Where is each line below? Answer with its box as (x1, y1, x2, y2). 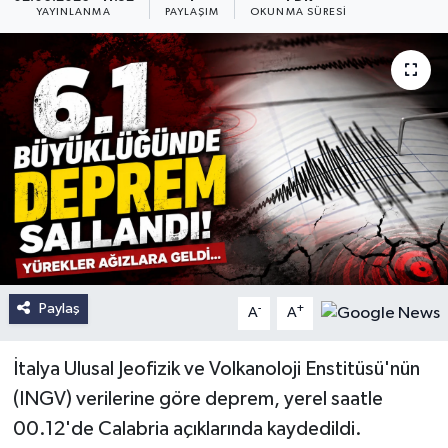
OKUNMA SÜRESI (250, 7, 348, 18)
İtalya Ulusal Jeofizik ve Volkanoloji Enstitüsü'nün (12, 359, 420, 380)
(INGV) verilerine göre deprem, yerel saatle (12, 389, 383, 410)
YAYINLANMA (35, 7, 111, 18)
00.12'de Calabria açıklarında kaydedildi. (12, 419, 362, 440)
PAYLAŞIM (164, 7, 220, 18)
